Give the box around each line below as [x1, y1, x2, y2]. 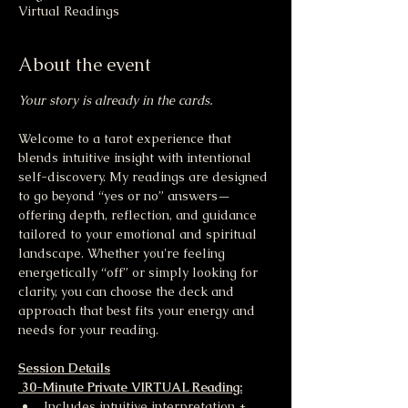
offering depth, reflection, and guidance [18, 207, 260, 224]
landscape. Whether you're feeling [18, 245, 229, 262]
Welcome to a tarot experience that [18, 130, 235, 148]
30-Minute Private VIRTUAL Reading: [18, 379, 242, 396]
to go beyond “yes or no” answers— [18, 188, 230, 205]
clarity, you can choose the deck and [18, 283, 238, 301]
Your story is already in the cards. [18, 92, 212, 109]
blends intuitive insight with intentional [18, 149, 255, 167]
